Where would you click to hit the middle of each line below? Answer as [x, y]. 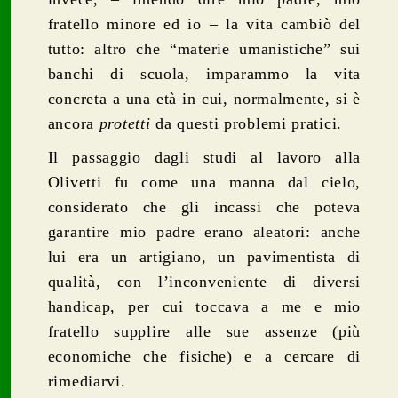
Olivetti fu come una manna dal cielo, [204, 182]
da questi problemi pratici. [246, 123]
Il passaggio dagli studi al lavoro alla [204, 157]
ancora [73, 123]
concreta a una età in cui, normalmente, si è [204, 98]
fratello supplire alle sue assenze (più [204, 331]
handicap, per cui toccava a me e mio [204, 306]
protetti [125, 123]
